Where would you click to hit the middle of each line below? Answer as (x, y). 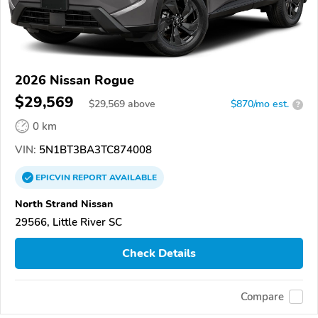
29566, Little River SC (68, 223)
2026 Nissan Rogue (75, 81)
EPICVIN (54, 178)
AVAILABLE (132, 178)
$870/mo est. (260, 104)
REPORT (90, 178)
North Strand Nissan (64, 204)
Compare (262, 297)
